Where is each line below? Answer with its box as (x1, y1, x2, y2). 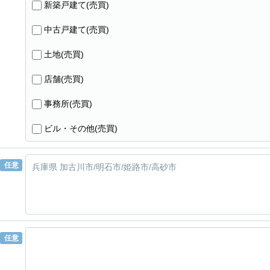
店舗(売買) (44, 74, 84, 84)
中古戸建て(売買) (44, 25, 109, 34)
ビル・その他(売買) (44, 124, 118, 133)
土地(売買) (44, 49, 84, 59)
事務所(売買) (44, 99, 92, 108)
